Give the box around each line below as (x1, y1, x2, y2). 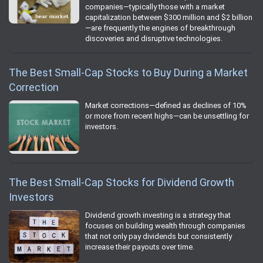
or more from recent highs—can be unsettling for (85, 112, 249, 121)
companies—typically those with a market (85, 2, 225, 12)
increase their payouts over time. (85, 242, 194, 251)
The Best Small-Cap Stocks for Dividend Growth (9, 176, 234, 188)
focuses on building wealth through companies (85, 221, 245, 230)
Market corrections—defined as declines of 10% (85, 101, 247, 110)
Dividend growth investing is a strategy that (85, 210, 231, 220)
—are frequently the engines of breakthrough (85, 23, 235, 33)
